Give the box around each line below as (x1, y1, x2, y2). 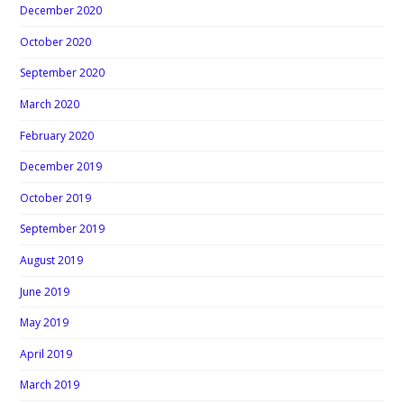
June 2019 (20, 283, 70, 299)
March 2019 (20, 377, 80, 393)
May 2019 (20, 315, 69, 331)
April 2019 (20, 345, 73, 362)
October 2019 (20, 189, 92, 206)
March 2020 (20, 96, 80, 112)
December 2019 (20, 159, 103, 175)
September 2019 (20, 221, 106, 237)
